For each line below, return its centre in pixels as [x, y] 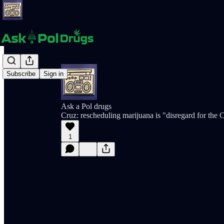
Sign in [53, 74]
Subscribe [21, 74]
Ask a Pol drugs [86, 106]
